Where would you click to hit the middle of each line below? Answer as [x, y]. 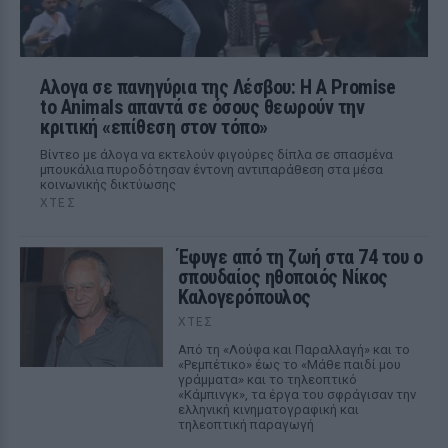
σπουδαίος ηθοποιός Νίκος [282, 277]
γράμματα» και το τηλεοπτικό [267, 379]
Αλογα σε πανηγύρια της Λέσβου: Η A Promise [217, 87]
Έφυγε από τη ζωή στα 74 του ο [300, 257]
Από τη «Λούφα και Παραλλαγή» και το [293, 349]
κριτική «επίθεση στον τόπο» [154, 127]
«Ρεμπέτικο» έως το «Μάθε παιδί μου [289, 364]
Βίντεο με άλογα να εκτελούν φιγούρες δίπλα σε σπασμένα [216, 154]
